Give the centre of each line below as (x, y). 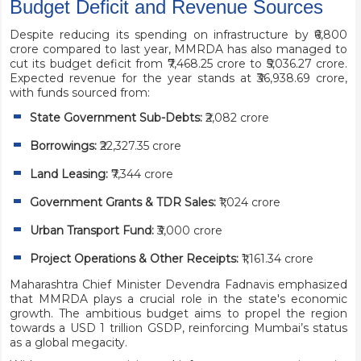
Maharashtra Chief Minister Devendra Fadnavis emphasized (178, 285)
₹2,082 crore (235, 118)
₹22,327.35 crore (139, 146)
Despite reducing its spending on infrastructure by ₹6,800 (178, 35)
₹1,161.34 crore (276, 259)
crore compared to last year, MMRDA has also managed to (178, 50)
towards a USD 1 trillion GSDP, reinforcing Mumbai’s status (178, 328)
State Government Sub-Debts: (116, 118)
